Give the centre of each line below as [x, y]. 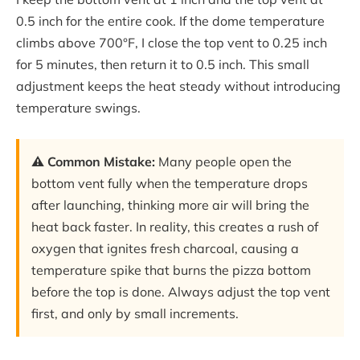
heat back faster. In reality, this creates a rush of [175, 226]
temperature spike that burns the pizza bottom [171, 270]
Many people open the [223, 161]
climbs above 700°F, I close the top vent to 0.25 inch [172, 43]
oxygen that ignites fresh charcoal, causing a [165, 248]
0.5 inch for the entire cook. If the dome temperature [170, 21]
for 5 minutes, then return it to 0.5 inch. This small [163, 65]
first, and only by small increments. [135, 313]
